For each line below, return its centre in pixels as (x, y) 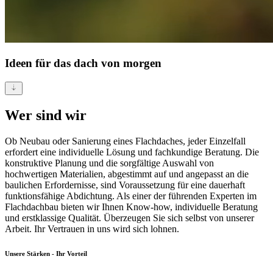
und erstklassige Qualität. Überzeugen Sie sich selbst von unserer (129, 218)
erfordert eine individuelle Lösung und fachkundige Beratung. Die (132, 152)
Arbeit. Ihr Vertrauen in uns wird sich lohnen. (92, 229)
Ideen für (29, 63)
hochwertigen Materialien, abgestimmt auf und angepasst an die (127, 174)
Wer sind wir (46, 115)
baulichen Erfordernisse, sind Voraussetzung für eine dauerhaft (125, 185)
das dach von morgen (108, 63)
